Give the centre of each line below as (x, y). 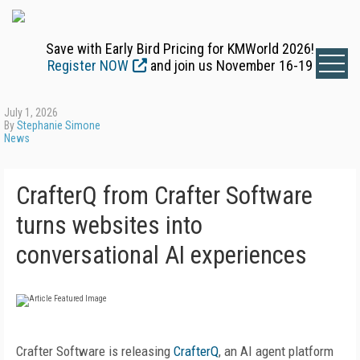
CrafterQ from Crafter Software (164, 196)
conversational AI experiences (162, 255)
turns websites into (109, 225)
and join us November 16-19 (230, 65)
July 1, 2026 (31, 112)
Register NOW (88, 65)
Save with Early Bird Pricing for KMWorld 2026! (180, 49)
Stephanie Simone (59, 125)
